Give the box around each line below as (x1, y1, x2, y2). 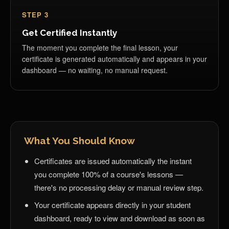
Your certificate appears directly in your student (34, 199, 191, 210)
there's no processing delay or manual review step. (34, 182, 203, 193)
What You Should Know (24, 135, 135, 146)
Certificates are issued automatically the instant (34, 155, 192, 166)
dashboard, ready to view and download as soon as (34, 213, 205, 223)
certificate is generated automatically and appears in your (22, 54, 207, 64)
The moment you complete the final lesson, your (22, 42, 178, 53)
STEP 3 (22, 10, 49, 19)
